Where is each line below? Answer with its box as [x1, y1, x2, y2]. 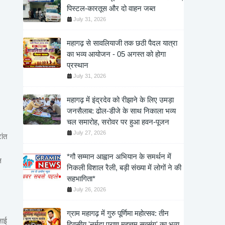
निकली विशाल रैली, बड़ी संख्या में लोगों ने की [67, 163, 181, 172]
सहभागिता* [67, 174, 95, 183]
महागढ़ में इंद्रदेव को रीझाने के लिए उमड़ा [67, 95, 174, 104]
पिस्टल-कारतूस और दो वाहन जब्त [67, 4, 155, 13]
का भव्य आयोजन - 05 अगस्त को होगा [67, 50, 166, 58]
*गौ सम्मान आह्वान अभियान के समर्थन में [67, 152, 171, 161]
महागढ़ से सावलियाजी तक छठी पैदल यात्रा [67, 39, 177, 47]
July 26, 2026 [73, 186, 106, 192]
